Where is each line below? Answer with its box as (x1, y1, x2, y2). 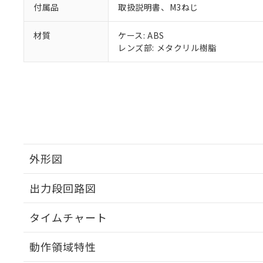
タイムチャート (29, 210, 107, 225)
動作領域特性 (29, 239, 96, 254)
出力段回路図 (29, 180, 96, 195)
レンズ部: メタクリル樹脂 (118, 42, 217, 53)
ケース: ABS (118, 29, 164, 41)
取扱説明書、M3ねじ (118, 1, 198, 13)
